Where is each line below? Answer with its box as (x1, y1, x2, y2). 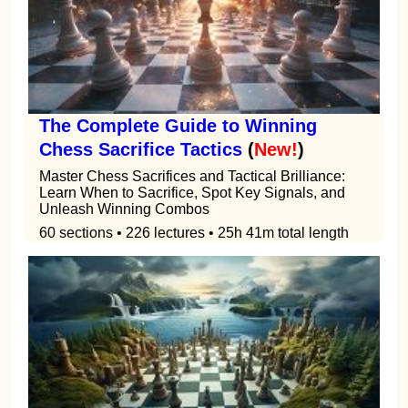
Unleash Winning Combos (39, 200, 209, 217)
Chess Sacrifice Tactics (39, 138, 242, 159)
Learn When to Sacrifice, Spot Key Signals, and (39, 184, 345, 200)
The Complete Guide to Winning (39, 115, 317, 136)
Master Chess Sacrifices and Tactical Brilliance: (39, 168, 345, 184)
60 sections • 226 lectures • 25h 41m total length (39, 224, 349, 240)
